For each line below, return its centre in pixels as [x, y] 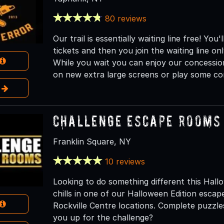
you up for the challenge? [103, 217]
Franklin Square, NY [92, 141]
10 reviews [125, 161]
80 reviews [126, 18]
